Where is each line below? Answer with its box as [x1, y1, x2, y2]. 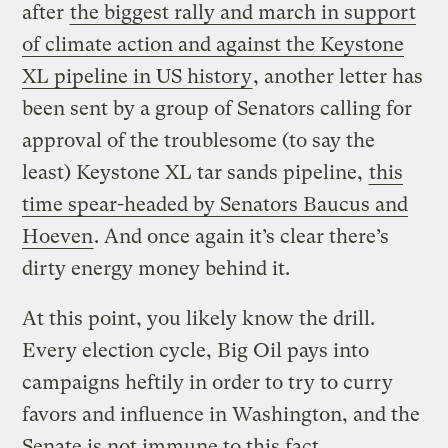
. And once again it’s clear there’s [94, 224, 390, 248]
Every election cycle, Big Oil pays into [22, 338, 370, 362]
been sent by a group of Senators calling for [22, 96, 413, 120]
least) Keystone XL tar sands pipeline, [22, 160, 369, 184]
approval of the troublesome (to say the [22, 128, 376, 152]
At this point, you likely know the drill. [22, 306, 376, 330]
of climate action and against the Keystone [22, 32, 405, 56]
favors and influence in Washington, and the [22, 402, 421, 426]
